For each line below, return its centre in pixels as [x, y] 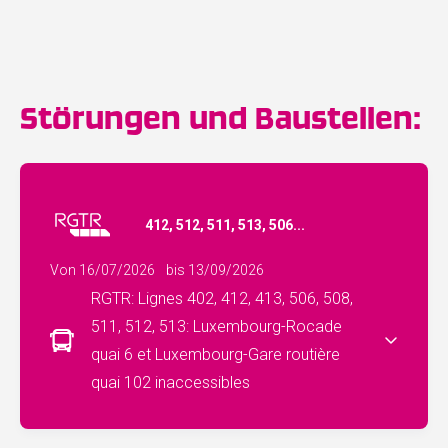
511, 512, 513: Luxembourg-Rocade [216, 326]
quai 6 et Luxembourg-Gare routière [215, 354]
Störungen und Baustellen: [220, 116]
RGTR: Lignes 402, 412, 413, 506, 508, [222, 298]
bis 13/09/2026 [214, 269]
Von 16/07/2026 [102, 269]
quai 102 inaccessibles [170, 382]
